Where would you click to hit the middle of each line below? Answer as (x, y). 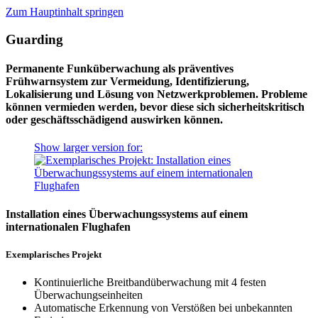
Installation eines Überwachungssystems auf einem (127, 214)
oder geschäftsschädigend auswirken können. (114, 119)
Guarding (34, 39)
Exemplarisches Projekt (54, 254)
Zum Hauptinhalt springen (65, 12)
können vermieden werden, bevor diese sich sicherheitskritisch (155, 106)
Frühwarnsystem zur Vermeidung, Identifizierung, (127, 81)
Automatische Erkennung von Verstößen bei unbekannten (163, 307)
